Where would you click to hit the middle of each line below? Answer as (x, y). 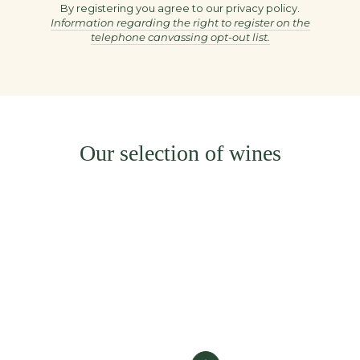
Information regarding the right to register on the (180, 22)
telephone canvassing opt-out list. (180, 37)
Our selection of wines (180, 153)
